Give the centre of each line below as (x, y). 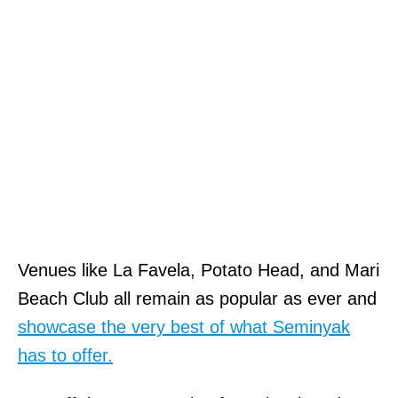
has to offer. (65, 355)
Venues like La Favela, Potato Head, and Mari (199, 270)
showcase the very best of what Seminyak (184, 326)
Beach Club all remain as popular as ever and (197, 298)
